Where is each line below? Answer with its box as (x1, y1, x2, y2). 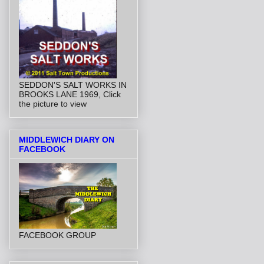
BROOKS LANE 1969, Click (19, 89, 121, 99)
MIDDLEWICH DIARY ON (19, 135, 114, 145)
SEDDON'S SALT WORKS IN (19, 80, 127, 90)
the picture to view (19, 98, 87, 108)
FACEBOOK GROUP (19, 230, 96, 240)
